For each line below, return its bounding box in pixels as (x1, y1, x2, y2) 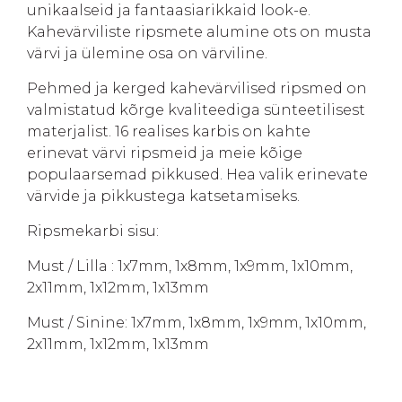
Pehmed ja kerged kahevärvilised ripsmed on (27, 80, 367, 97)
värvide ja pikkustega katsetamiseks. (27, 188, 300, 205)
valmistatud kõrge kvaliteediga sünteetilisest (27, 101, 365, 118)
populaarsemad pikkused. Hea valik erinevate (27, 166, 368, 183)
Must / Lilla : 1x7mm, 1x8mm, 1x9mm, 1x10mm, (27, 258, 353, 275)
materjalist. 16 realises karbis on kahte (27, 123, 310, 140)
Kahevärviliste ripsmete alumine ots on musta (27, 23, 371, 40)
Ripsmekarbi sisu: (27, 223, 159, 240)
